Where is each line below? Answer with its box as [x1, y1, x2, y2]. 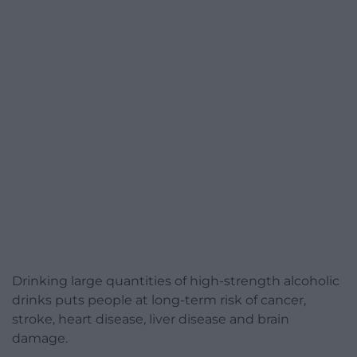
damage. [12, 330, 68, 346]
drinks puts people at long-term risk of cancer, [12, 292, 306, 308]
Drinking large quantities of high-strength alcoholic [12, 273, 339, 288]
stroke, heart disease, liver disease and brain [12, 311, 289, 327]
